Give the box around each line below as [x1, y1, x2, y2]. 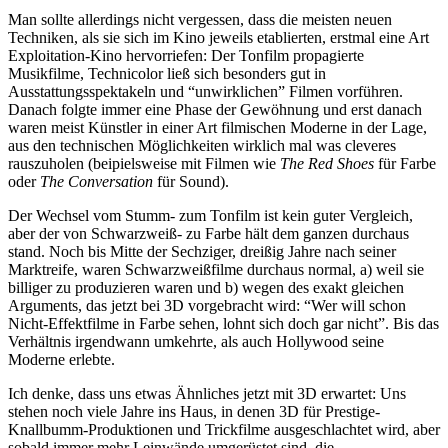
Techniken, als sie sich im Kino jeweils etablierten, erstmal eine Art [8, 28, 429, 46]
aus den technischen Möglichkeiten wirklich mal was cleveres [8, 136, 396, 154]
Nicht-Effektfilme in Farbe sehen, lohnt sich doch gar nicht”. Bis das [8, 314, 439, 332]
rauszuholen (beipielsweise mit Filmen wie [8, 154, 280, 172]
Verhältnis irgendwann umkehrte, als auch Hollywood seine [8, 332, 384, 350]
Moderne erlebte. [8, 350, 115, 368]
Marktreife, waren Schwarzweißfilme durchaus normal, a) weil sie [8, 260, 424, 278]
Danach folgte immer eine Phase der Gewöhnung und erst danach [8, 100, 422, 118]
